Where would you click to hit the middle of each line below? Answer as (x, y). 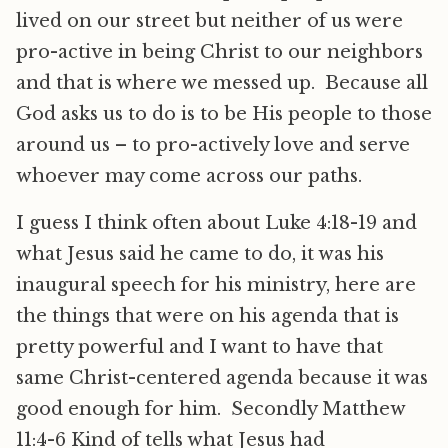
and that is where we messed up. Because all (222, 83)
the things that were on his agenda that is (207, 316)
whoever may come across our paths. (189, 176)
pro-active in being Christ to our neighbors (219, 52)
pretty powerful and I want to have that (199, 347)
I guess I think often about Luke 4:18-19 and (216, 223)
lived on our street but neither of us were (209, 21)
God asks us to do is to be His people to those (224, 114)
